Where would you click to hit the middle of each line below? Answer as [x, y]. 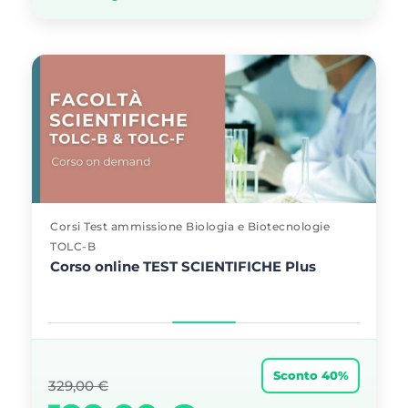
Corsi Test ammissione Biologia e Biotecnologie [190, 226]
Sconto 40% [311, 375]
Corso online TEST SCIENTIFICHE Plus [183, 266]
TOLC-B [73, 246]
